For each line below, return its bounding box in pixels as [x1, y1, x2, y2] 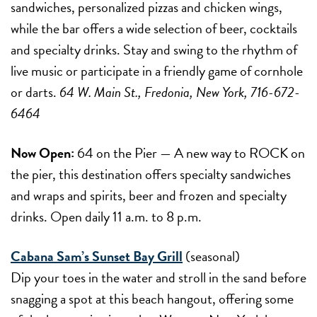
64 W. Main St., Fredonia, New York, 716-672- [59, 81, 300, 103]
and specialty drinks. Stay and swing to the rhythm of [11, 38, 297, 60]
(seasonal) [183, 245, 240, 267]
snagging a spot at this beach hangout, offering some [11, 287, 294, 309]
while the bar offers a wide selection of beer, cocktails [11, 17, 297, 39]
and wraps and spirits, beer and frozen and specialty [11, 184, 287, 206]
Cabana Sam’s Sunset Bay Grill [11, 245, 183, 267]
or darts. [11, 81, 59, 103]
